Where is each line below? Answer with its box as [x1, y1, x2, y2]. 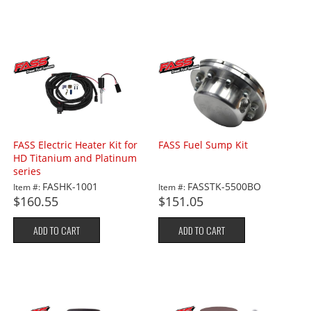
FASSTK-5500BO [187, 180, 262, 194]
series [13, 165, 42, 178]
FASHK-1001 [42, 180, 99, 194]
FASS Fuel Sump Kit [158, 138, 249, 152]
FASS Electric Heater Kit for [13, 138, 138, 152]
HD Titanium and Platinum [13, 151, 137, 165]
